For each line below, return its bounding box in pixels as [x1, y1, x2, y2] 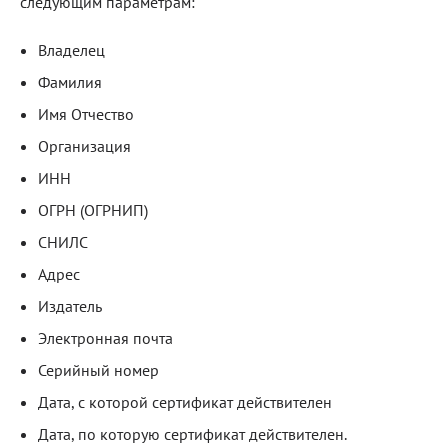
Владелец [38, 40, 105, 60]
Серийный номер [38, 360, 159, 380]
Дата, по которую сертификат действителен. [38, 424, 347, 444]
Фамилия [38, 72, 102, 92]
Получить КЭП [218, 94, 311, 113]
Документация [218, 56, 312, 75]
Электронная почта [38, 328, 173, 348]
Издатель [38, 296, 102, 316]
